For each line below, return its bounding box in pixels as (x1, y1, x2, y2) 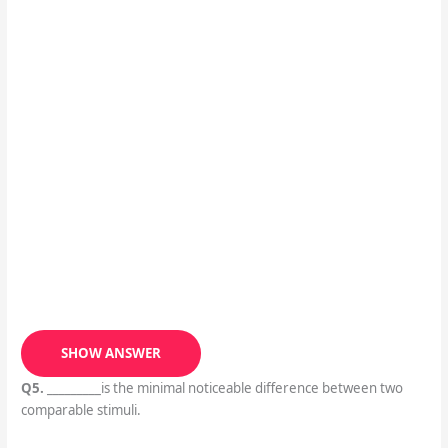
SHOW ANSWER (60, 344, 161, 363)
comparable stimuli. (20, 401, 141, 420)
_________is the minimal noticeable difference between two (43, 379, 403, 398)
